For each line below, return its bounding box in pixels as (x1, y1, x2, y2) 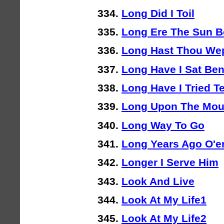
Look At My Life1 (121, 193, 206, 205)
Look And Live (121, 175, 194, 187)
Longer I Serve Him (121, 156, 218, 168)
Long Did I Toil (121, 7, 194, 19)
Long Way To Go (121, 119, 204, 131)
